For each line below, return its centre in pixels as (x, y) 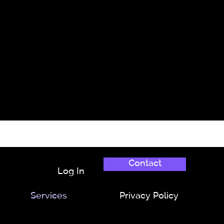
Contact (145, 164)
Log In (71, 172)
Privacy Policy (149, 196)
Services (49, 196)
